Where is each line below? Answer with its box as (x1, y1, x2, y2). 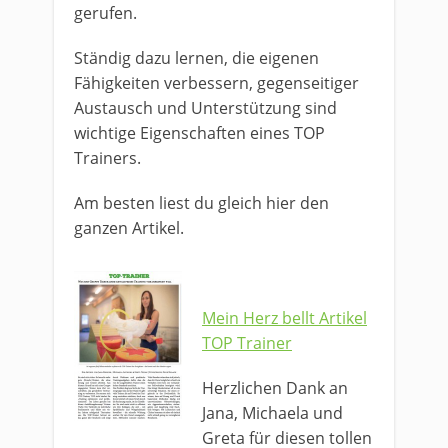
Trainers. (74, 147, 141, 169)
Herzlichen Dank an (202, 377, 348, 399)
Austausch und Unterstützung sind (74, 97, 337, 119)
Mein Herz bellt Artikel (202, 307, 367, 329)
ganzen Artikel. (74, 217, 184, 239)
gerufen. (74, 2, 137, 24)
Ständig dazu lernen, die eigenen (74, 47, 319, 69)
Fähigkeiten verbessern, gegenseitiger (74, 72, 359, 94)
